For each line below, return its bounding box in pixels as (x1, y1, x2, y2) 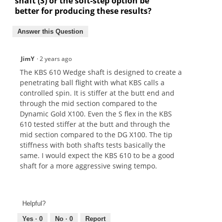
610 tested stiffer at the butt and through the (20, 119, 170, 129)
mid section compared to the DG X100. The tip (20, 130, 172, 140)
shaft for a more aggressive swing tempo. (20, 161, 157, 171)
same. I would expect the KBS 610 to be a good (20, 151, 174, 161)
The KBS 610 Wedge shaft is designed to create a (20, 67, 182, 77)
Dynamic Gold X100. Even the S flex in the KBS (20, 109, 172, 119)
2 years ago (40, 55, 75, 63)
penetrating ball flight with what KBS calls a (20, 78, 165, 88)
